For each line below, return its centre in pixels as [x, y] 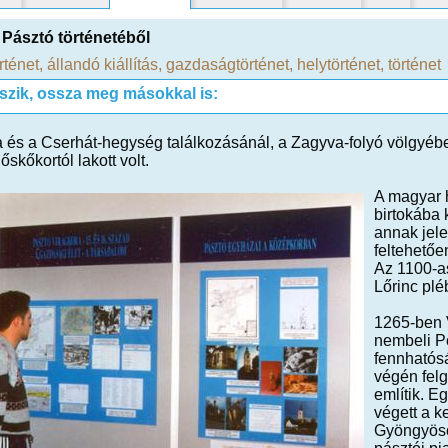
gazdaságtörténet [227, 64]
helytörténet [338, 64]
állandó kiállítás [102, 64]
